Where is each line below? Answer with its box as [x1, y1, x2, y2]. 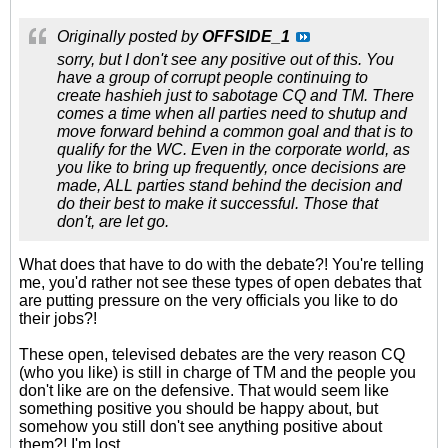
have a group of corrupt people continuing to [57, 69, 368, 86]
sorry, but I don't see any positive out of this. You [57, 51, 394, 68]
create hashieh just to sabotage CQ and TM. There [57, 87, 414, 104]
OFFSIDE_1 [202, 28, 290, 45]
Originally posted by [57, 28, 202, 45]
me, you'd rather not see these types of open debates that [19, 274, 421, 291]
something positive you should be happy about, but [19, 400, 378, 417]
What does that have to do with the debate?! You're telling [19, 256, 424, 273]
